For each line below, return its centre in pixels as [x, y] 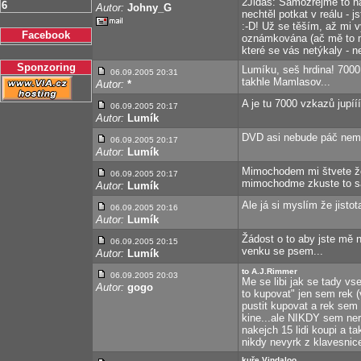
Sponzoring [46, 67]
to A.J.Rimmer [270, 271]
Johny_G [149, 8]
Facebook [46, 35]
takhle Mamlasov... [286, 82]
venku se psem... [282, 251]
